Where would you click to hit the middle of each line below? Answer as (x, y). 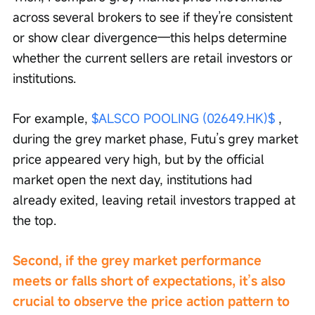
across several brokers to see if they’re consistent (154, 17)
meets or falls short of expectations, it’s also (151, 281)
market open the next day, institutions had (134, 180)
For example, (52, 118)
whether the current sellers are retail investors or (154, 58)
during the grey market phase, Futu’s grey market (157, 139)
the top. (34, 220)
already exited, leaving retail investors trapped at (156, 200)
